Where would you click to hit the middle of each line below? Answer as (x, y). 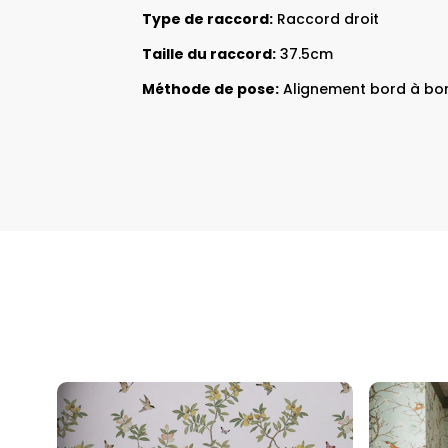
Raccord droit (326, 18)
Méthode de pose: (210, 88)
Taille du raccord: (209, 53)
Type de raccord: (207, 18)
